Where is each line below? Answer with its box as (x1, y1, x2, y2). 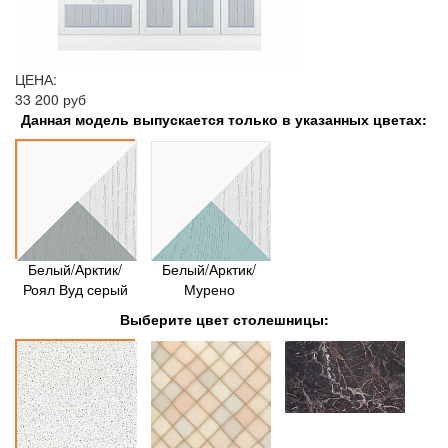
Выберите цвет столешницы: (119, 309, 329, 329)
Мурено (183, 279, 235, 299)
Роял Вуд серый (22, 279, 128, 299)
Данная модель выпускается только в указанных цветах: (21, 109, 427, 129)
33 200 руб (15, 89, 86, 109)
